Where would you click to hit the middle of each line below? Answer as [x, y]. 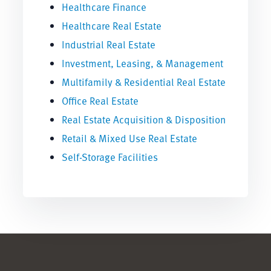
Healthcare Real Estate [111, 25]
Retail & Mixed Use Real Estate [129, 138]
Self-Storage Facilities [109, 157]
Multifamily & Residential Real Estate [143, 82]
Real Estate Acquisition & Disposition [143, 119]
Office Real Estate [100, 100]
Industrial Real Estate [108, 44]
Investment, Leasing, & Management [142, 63]
